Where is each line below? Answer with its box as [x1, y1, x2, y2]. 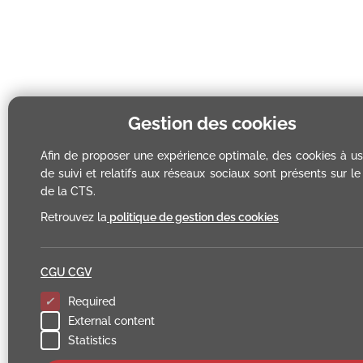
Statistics [68, 333, 117, 347]
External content [68, 314, 155, 327]
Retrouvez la [41, 211, 107, 224]
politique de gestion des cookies [107, 211, 279, 224]
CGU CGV [41, 266, 92, 279]
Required [68, 294, 116, 308]
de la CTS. [41, 185, 96, 198]
